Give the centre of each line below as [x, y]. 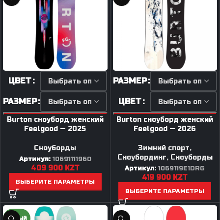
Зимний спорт [164, 148]
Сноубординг [142, 157]
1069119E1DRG [182, 168]
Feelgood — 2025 [55, 129]
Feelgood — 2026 [165, 129]
